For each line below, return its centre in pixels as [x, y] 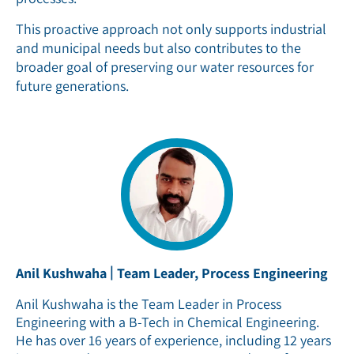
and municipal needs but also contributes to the [158, 47]
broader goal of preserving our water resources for [165, 66]
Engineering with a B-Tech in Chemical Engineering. [168, 322]
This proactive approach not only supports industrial [171, 28]
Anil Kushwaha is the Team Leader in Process [149, 304]
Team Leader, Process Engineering [222, 273]
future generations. [72, 85]
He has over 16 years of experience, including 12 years [173, 341]
